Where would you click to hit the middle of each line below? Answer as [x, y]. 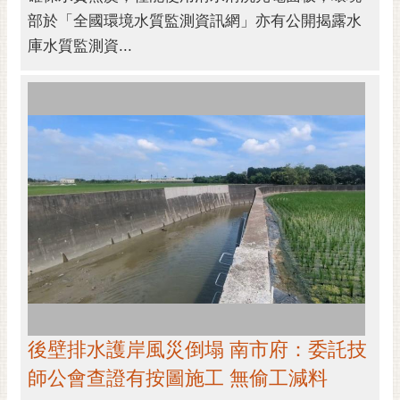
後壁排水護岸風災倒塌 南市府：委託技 [197, 349]
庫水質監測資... [80, 46]
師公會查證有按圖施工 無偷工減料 [178, 378]
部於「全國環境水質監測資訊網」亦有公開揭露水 [195, 21]
